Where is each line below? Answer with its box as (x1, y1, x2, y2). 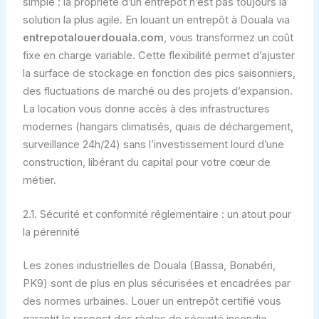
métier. (22, 173, 56, 187)
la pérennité (22, 225, 80, 239)
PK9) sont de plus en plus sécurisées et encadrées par (22, 276, 291, 290)
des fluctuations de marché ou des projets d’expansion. (22, 84, 293, 98)
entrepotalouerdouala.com (22, 31, 164, 44)
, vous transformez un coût (163, 31, 293, 44)
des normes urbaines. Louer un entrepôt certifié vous (22, 294, 281, 308)
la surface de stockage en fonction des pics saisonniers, (22, 66, 296, 80)
